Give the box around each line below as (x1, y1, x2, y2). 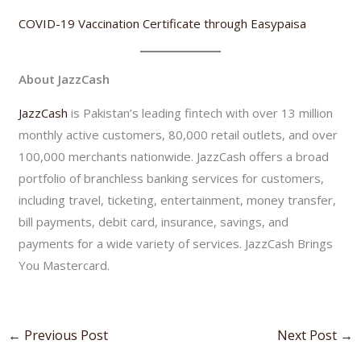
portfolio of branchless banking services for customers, (19, 169, 325, 186)
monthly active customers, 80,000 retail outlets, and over (19, 126, 338, 143)
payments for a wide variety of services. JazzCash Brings (19, 234, 334, 251)
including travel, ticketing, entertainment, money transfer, (19, 191, 337, 208)
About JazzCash (19, 70, 110, 87)
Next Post (276, 326, 340, 344)
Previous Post (21, 326, 109, 344)
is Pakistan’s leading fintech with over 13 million (71, 104, 334, 121)
